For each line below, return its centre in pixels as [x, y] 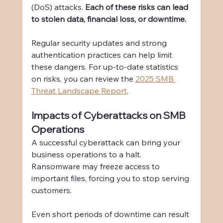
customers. [51, 190]
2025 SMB [155, 78]
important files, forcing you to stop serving [111, 178]
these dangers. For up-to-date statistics [106, 66]
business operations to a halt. [87, 154]
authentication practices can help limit [103, 55]
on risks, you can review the [83, 78]
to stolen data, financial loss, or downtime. [109, 19]
